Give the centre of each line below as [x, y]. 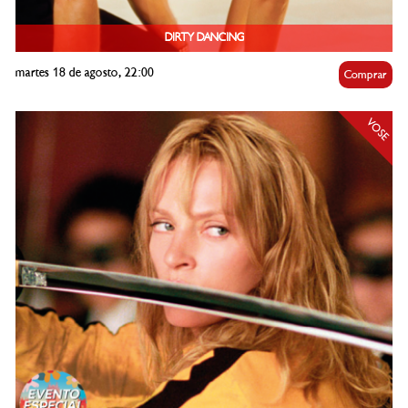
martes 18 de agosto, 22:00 [85, 73]
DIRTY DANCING [204, 38]
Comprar [366, 75]
